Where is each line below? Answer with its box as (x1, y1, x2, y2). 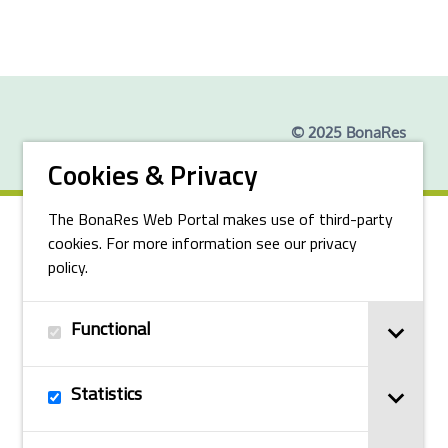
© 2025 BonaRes (290, 123, 406, 143)
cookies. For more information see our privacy (48, 237, 357, 253)
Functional (71, 321, 151, 340)
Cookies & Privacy (48, 164, 258, 192)
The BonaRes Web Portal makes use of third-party (48, 213, 393, 229)
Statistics (71, 386, 142, 405)
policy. (48, 261, 88, 277)
